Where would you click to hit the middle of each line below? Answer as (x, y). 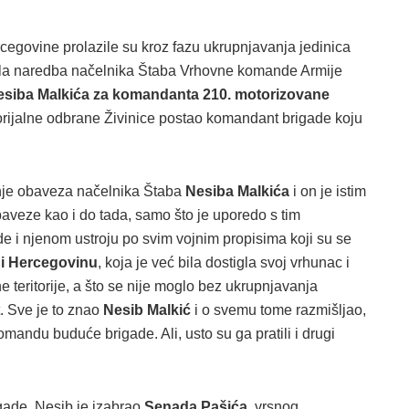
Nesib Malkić (147, 309)
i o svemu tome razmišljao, (278, 309)
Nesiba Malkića (237, 191)
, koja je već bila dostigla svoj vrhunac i (224, 262)
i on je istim (328, 191)
